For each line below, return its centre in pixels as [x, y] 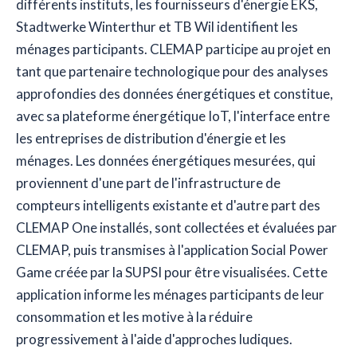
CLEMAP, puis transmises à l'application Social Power [172, 250]
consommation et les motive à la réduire [134, 317]
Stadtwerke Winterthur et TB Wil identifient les [157, 27]
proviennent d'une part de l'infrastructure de [148, 183]
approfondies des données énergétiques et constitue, [175, 94]
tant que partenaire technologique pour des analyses [172, 72]
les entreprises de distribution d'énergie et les [151, 139]
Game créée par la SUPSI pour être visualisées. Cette [172, 273]
